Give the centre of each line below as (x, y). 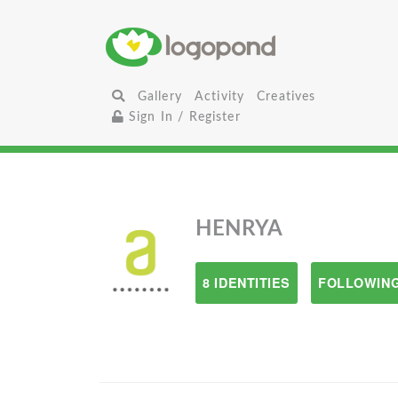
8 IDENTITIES (247, 283)
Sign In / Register (182, 117)
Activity (219, 96)
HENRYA (239, 229)
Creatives (287, 96)
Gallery (159, 96)
